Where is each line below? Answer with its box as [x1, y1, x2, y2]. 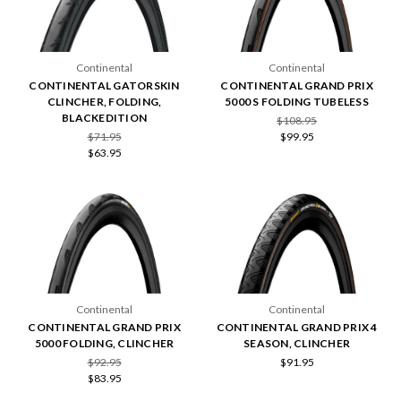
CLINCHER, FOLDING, [47, 94, 162, 108]
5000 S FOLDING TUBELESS [225, 94, 369, 108]
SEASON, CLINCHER [243, 337, 350, 351]
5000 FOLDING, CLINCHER [34, 337, 175, 351]
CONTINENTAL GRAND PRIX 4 [216, 320, 378, 335]
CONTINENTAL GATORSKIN [29, 78, 180, 92]
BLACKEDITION [62, 110, 147, 124]
